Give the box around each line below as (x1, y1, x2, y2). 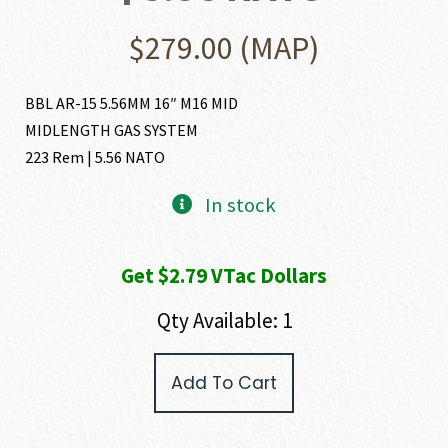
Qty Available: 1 (156, 307, 292, 334)
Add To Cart (171, 371, 277, 395)
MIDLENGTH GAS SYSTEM (25, 120, 199, 140)
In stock (204, 192, 276, 218)
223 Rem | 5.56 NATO (25, 147, 166, 167)
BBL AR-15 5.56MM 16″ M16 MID (25, 93, 239, 113)
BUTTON (24, 416, 73, 434)
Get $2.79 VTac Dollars (121, 262, 327, 289)
